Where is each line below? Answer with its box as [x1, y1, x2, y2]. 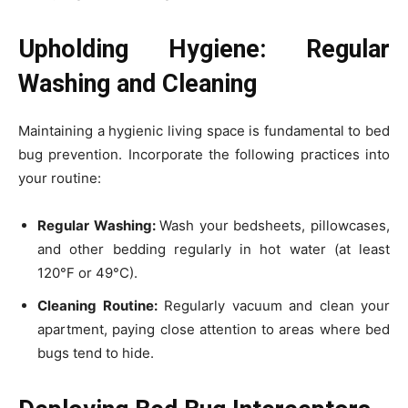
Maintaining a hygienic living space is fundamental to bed [18, 122, 390, 140]
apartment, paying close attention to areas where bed [37, 321, 390, 339]
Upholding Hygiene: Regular [18, 35, 390, 65]
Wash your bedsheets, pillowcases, [159, 217, 391, 235]
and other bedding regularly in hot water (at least [37, 240, 390, 259]
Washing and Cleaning [18, 69, 257, 99]
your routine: [18, 169, 101, 188]
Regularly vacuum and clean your [157, 297, 390, 315]
